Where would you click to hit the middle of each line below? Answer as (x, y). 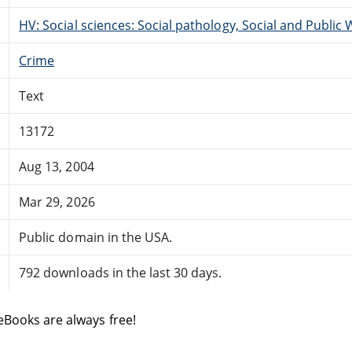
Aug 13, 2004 (57, 166)
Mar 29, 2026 (57, 202)
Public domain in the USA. (96, 237)
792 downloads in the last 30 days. (121, 272)
